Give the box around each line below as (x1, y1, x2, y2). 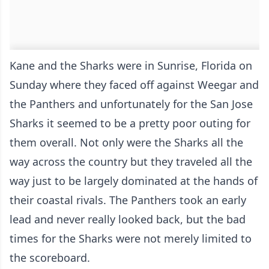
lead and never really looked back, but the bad (10, 212, 246, 227)
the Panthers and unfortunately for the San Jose (10, 97, 253, 112)
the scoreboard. (10, 250, 93, 265)
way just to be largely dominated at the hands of (10, 174, 258, 189)
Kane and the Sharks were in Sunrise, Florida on (10, 58, 252, 73)
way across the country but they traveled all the (10, 154, 252, 169)
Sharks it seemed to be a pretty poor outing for (10, 116, 250, 131)
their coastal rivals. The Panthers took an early (10, 193, 246, 208)
